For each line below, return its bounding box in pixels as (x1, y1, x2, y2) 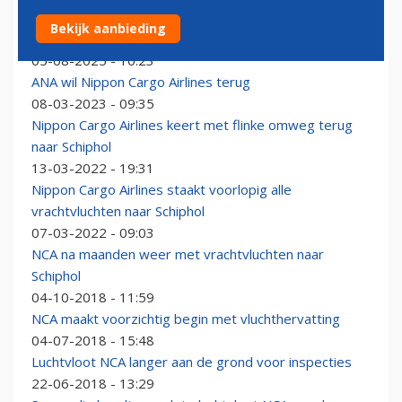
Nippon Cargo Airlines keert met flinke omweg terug (31, 116, 353, 135)
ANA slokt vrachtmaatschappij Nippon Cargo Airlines (31, 8, 350, 27)
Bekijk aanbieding (50, 20, 166, 37)
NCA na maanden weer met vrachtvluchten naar (31, 245, 324, 264)
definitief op (31, 30, 106, 48)
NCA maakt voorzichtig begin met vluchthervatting (31, 310, 340, 328)
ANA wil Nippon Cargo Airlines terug (31, 73, 250, 92)
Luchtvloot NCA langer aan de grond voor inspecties (31, 353, 352, 371)
